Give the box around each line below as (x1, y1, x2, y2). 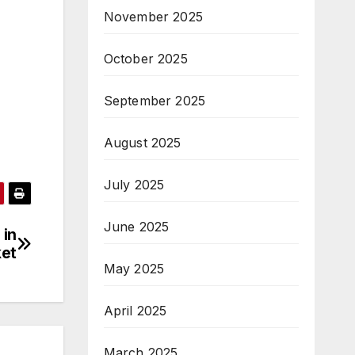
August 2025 (103, 134, 181, 151)
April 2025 (103, 302, 167, 319)
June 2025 (103, 218, 170, 235)
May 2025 (103, 260, 165, 277)
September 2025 (103, 92, 206, 109)
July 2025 (103, 176, 165, 193)
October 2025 (103, 50, 188, 67)
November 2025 (103, 8, 204, 25)
